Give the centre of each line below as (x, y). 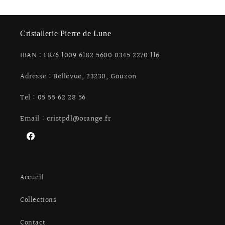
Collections (38, 201)
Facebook (40, 141)
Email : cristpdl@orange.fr (66, 119)
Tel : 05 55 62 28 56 (53, 98)
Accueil (32, 178)
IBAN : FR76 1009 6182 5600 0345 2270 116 (90, 56)
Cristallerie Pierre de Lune (66, 34)
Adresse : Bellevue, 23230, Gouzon (78, 77)
